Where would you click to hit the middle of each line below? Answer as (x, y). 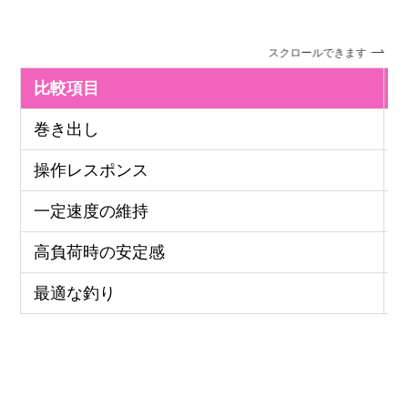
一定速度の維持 (91, 212)
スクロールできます (324, 52)
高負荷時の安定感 (99, 253)
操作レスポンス (91, 171)
